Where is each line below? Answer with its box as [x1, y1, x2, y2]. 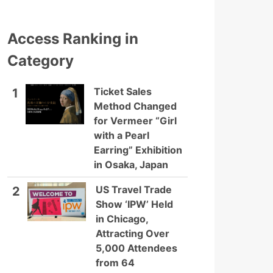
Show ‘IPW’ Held [96, 198, 173, 210]
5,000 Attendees [96, 242, 177, 254]
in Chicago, [96, 213, 148, 225]
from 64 [96, 257, 135, 269]
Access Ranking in [7, 30, 138, 48]
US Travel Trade [96, 183, 172, 196]
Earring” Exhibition [94, 144, 182, 156]
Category [7, 52, 74, 69]
